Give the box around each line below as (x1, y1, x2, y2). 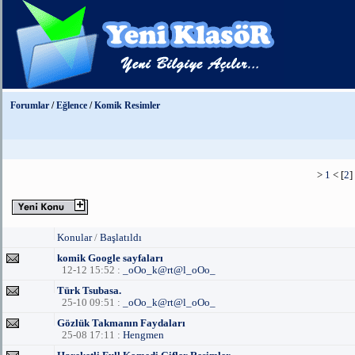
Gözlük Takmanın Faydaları (57, 317, 185, 329)
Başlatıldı (100, 231, 142, 243)
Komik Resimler (94, 100, 160, 111)
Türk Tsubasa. (57, 284, 121, 296)
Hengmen (123, 329, 164, 341)
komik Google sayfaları (57, 252, 163, 264)
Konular (57, 231, 94, 243)
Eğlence (56, 100, 87, 111)
